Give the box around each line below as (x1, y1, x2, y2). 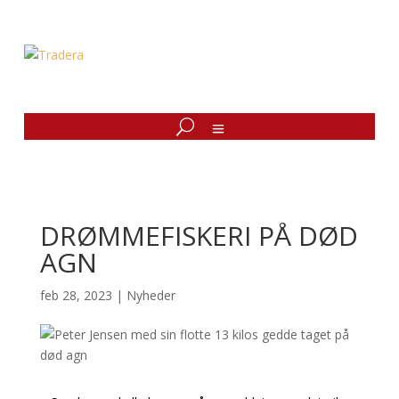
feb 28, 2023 (39, 287, 112, 304)
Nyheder (126, 287, 175, 304)
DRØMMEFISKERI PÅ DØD (39, 217, 358, 254)
